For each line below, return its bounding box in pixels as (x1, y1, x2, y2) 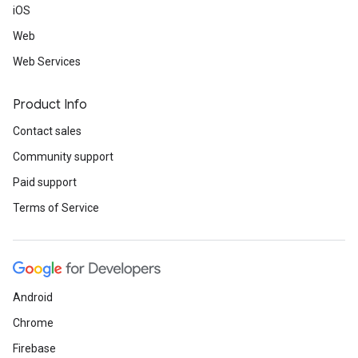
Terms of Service (13, 201, 99, 215)
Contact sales (13, 125, 82, 138)
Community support (13, 150, 113, 164)
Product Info (13, 97, 87, 113)
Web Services (13, 55, 81, 69)
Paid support (13, 176, 77, 189)
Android (13, 291, 53, 304)
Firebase (13, 342, 56, 356)
